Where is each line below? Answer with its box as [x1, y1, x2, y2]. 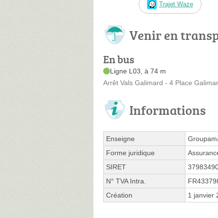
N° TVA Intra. [106, 177, 146, 185]
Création [106, 191, 132, 199]
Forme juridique [106, 148, 155, 157]
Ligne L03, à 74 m [110, 67, 166, 75]
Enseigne [106, 134, 135, 143]
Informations [129, 101, 206, 119]
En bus [103, 51, 134, 67]
